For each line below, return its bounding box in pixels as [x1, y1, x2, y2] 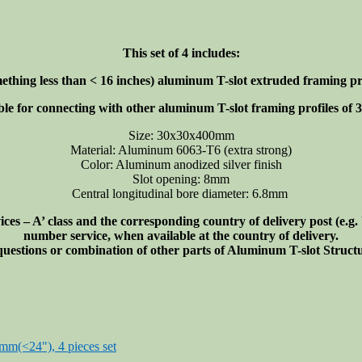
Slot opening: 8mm [133, 171, 229, 186]
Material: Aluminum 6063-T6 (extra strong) [70, 142, 292, 157]
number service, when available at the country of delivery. [23, 228, 339, 242]
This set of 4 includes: [122, 45, 240, 60]
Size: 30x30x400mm [128, 128, 234, 142]
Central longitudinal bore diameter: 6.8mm [71, 186, 288, 200]
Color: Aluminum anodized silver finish [80, 157, 282, 171]
